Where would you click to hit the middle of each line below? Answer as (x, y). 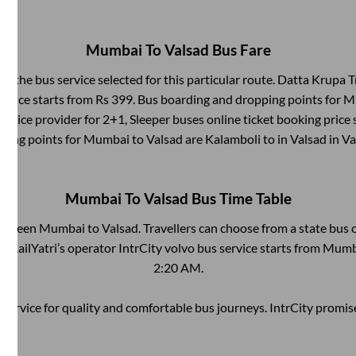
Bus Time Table (240, 199)
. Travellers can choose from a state (233, 228)
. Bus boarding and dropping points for (238, 99)
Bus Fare (240, 50)
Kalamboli (233, 138)
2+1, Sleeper (136, 118)
